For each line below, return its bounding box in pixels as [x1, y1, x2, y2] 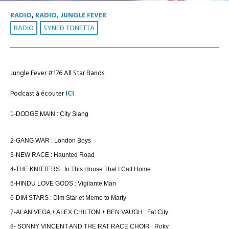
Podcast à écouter [10, 88, 65, 99]
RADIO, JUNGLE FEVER [35, 10, 106, 21]
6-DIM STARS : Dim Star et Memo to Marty [10, 194, 126, 201]
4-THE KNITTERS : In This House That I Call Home [10, 166, 151, 173]
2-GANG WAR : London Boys [10, 137, 91, 144]
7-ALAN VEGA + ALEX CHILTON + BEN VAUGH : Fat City [10, 209, 168, 216]
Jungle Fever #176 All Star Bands [10, 68, 104, 79]
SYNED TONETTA [43, 22, 95, 34]
